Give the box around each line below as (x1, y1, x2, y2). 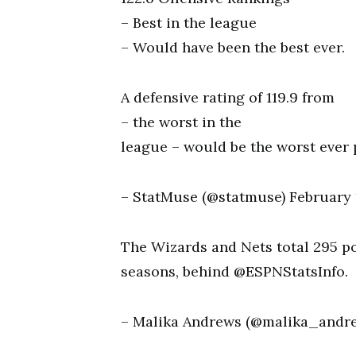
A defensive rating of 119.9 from (121, 88, 335, 106)
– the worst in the (121, 113, 242, 131)
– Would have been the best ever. (121, 38, 345, 56)
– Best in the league (121, 14, 257, 32)
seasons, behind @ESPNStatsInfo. (121, 262, 348, 281)
